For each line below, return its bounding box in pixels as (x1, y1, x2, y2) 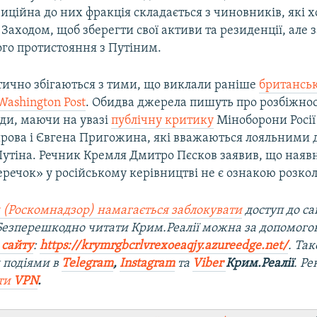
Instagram (120, 256, 175, 270)
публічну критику (111, 113, 214, 127)
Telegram (62, 256, 114, 270)
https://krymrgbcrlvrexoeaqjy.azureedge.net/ (40, 238, 289, 253)
